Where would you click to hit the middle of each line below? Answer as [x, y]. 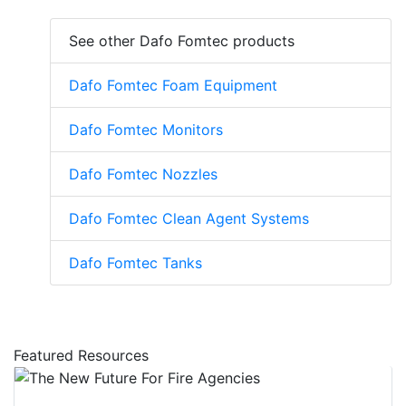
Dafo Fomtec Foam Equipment [173, 85]
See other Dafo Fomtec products [182, 40]
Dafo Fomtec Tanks [135, 262]
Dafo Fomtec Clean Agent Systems [189, 218]
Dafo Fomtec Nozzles [143, 174]
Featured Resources [81, 355]
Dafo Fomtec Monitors [146, 129]
